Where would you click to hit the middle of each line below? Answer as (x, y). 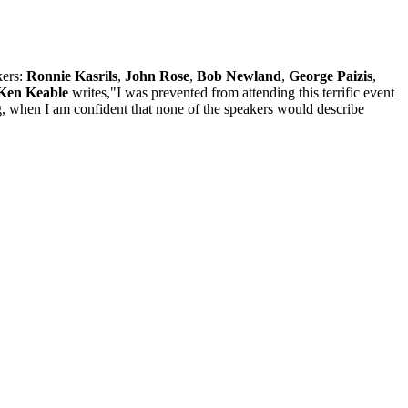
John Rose (157, 76)
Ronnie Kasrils (72, 76)
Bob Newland (239, 76)
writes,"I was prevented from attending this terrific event (231, 92)
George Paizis (331, 76)
